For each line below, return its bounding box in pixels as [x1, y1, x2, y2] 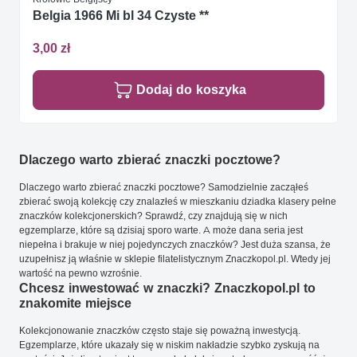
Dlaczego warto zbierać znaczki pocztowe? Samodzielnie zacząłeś [19, 181, 308, 194]
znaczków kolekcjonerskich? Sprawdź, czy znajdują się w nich [19, 210, 288, 222]
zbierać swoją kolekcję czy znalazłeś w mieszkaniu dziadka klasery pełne [19, 195, 336, 208]
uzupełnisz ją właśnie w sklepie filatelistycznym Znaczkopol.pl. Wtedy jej [19, 253, 331, 265]
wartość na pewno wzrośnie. [19, 267, 142, 280]
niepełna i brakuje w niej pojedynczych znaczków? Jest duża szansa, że [19, 238, 331, 251]
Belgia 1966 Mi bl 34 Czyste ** [33, 7, 209, 23]
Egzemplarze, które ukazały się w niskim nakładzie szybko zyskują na [19, 339, 320, 351]
